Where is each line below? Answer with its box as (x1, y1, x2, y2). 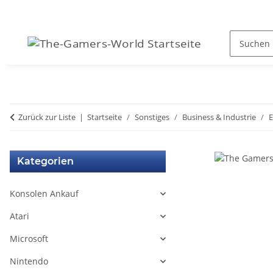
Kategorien (17, 155, 74, 167)
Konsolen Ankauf (10, 188, 79, 199)
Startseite (87, 112, 122, 122)
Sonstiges (135, 112, 169, 122)
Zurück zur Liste (18, 112, 76, 122)
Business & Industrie (182, 112, 256, 122)
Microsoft (10, 233, 48, 244)
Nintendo (10, 255, 48, 267)
